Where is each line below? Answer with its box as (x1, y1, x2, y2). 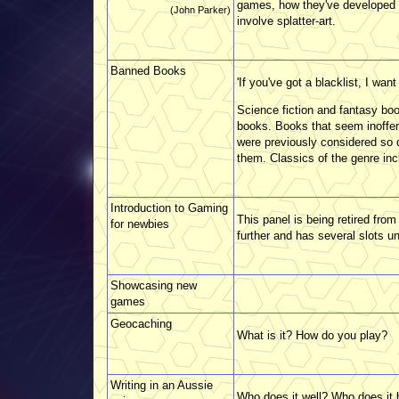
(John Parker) (170, 4, 231, 15)
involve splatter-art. (237, 13, 336, 28)
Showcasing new (110, 278, 197, 292)
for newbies (110, 216, 169, 231)
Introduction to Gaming (110, 200, 228, 215)
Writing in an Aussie (110, 378, 213, 392)
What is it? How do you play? (237, 328, 387, 342)
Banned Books (110, 63, 186, 77)
